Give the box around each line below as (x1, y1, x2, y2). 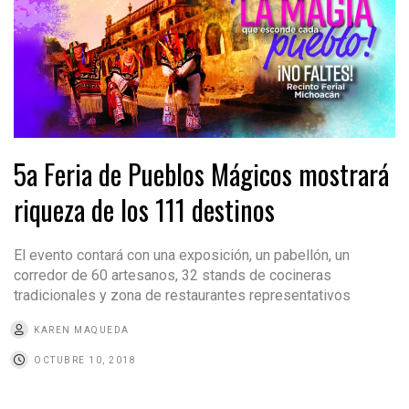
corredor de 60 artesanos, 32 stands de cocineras (14, 266, 331, 284)
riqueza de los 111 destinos (14, 188, 275, 230)
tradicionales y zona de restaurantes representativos (14, 286, 351, 304)
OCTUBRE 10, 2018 (34, 354, 136, 365)
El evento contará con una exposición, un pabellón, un (14, 246, 350, 264)
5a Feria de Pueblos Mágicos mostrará (14, 152, 389, 194)
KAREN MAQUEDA (34, 324, 130, 335)
